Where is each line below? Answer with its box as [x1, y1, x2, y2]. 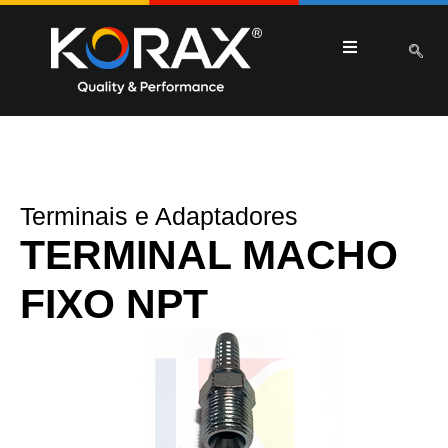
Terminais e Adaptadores [20, 201, 298, 230]
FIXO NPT [20, 280, 208, 327]
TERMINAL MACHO [20, 231, 398, 278]
